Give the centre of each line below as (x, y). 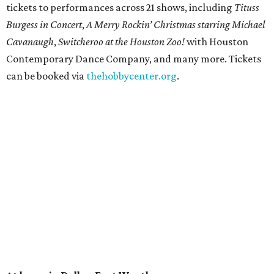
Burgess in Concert (44, 25)
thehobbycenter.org (131, 76)
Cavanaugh (30, 42)
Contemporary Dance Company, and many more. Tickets (134, 59)
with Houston (217, 42)
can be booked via (46, 76)
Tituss (247, 8)
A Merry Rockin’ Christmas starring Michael (176, 25)
